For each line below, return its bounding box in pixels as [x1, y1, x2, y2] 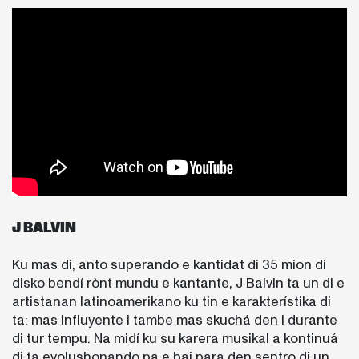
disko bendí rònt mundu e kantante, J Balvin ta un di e [12, 273, 345, 292]
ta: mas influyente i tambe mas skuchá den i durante [12, 310, 337, 329]
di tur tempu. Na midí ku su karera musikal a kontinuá [12, 329, 338, 348]
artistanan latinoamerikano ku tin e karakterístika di [12, 292, 331, 311]
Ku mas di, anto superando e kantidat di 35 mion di [12, 255, 326, 274]
